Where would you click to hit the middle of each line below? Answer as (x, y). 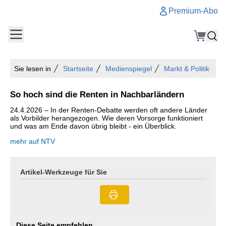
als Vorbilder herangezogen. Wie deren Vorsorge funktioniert (106, 118)
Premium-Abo (193, 11)
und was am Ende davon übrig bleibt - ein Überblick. (93, 126)
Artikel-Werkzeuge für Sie (64, 172)
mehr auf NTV (33, 141)
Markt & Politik (187, 69)
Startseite (78, 69)
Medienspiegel (129, 69)
